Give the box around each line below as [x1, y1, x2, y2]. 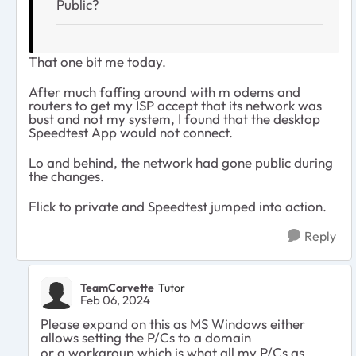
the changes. [29, 168, 104, 185]
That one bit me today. [29, 53, 166, 71]
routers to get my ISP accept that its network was [29, 97, 322, 114]
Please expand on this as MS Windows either [41, 315, 305, 333]
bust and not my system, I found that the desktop [29, 110, 320, 128]
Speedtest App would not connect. [29, 124, 233, 141]
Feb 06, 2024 [80, 292, 150, 308]
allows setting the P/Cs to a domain [41, 329, 251, 346]
